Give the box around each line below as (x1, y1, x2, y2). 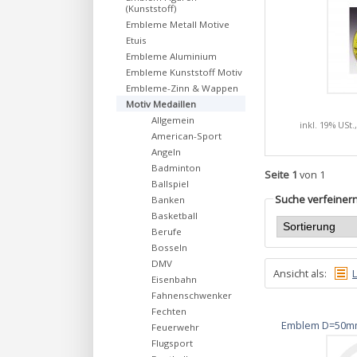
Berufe (151, 226, 182, 237)
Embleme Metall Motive (126, 18, 229, 30)
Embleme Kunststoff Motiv (126, 66, 242, 78)
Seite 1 (265, 167, 297, 182)
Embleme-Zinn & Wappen (126, 82, 238, 94)
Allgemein (151, 114, 194, 126)
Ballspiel (151, 178, 189, 190)
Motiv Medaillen (126, 98, 196, 110)
